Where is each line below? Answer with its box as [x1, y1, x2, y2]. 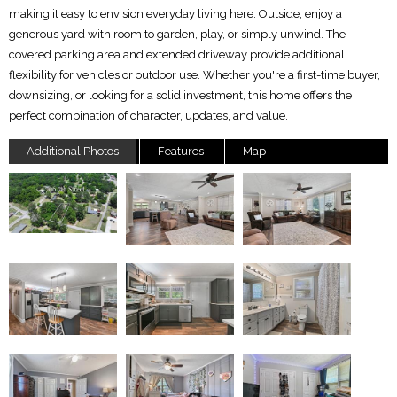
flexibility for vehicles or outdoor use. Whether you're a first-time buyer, [9, 68, 380, 82]
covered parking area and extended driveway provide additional [9, 48, 345, 61]
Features [158, 144, 204, 158]
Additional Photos [27, 144, 119, 158]
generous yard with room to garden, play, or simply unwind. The [9, 27, 346, 41]
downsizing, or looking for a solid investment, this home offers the [9, 89, 352, 102]
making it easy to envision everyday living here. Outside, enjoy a [9, 7, 342, 20]
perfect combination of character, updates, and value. [9, 109, 288, 122]
